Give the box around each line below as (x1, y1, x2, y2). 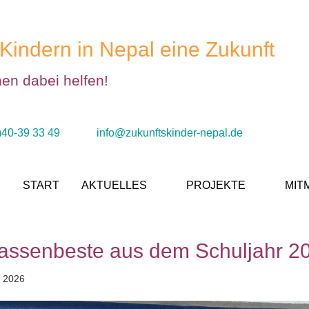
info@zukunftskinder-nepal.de (97, 127, 243, 139)
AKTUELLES (81, 179, 147, 191)
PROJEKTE (186, 179, 246, 191)
